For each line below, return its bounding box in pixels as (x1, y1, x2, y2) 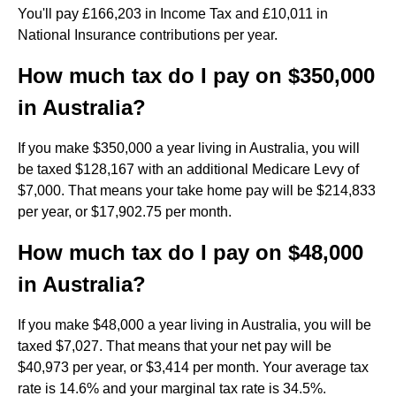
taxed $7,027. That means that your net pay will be (18, 339, 331, 354)
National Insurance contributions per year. (18, 27, 278, 42)
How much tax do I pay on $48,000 (18, 240, 363, 264)
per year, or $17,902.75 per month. (18, 204, 232, 219)
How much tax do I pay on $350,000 (18, 64, 375, 88)
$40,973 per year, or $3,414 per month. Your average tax (18, 360, 369, 375)
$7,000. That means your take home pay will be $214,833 (18, 183, 376, 198)
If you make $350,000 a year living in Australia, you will (18, 141, 360, 156)
